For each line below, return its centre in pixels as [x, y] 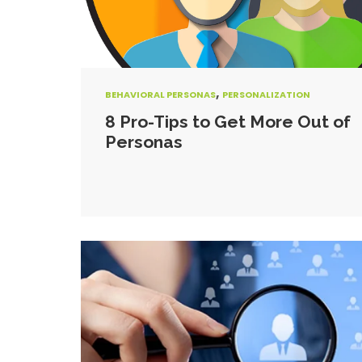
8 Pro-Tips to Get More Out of [228, 122]
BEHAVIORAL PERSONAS [160, 95]
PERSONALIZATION [266, 95]
